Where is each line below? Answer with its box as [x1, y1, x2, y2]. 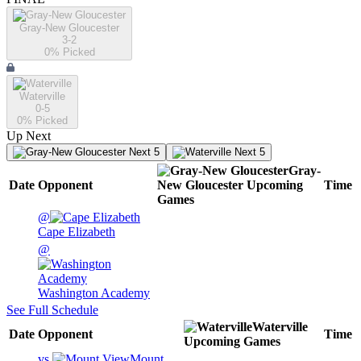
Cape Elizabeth [38, 225, 115, 239]
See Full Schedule [6, 303, 98, 317]
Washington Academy [38, 286, 150, 301]
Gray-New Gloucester [19, 22, 119, 35]
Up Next [6, 129, 51, 143]
